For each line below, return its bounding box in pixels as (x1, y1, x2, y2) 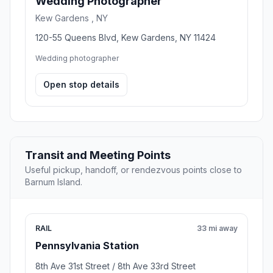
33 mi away (197, 223, 238, 233)
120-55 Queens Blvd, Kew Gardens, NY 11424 (35, 32, 216, 43)
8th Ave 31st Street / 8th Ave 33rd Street (35, 260, 196, 271)
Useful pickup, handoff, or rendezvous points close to (25, 164, 242, 175)
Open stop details (43, 79, 119, 90)
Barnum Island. (25, 176, 82, 187)
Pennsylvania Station (35, 239, 139, 252)
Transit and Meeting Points (25, 148, 171, 161)
